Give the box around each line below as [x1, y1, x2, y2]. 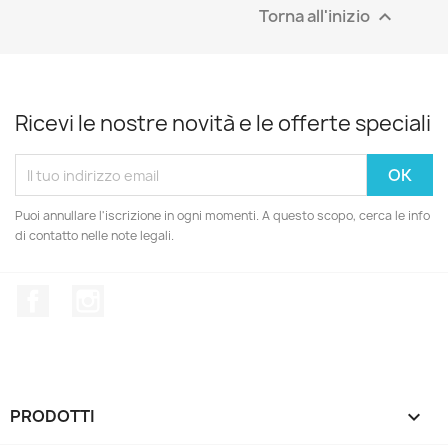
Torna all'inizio [259, 4, 373, 27]
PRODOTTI [10, 404, 95, 427]
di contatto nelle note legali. [15, 227, 174, 245]
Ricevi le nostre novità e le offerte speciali [15, 109, 431, 139]
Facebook [49, 284, 123, 307]
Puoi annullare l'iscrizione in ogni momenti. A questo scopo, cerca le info [15, 207, 430, 225]
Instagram [103, 284, 183, 307]
